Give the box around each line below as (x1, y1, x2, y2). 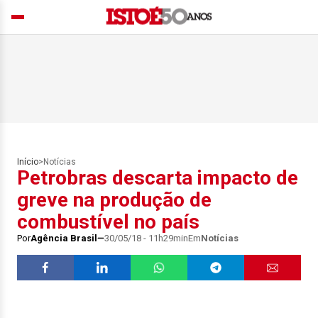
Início (17, 157, 38, 167)
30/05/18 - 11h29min (104, 233, 188, 243)
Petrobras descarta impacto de (17, 166, 298, 190)
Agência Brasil (31, 233, 97, 243)
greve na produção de (17, 188, 212, 212)
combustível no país (17, 210, 199, 234)
